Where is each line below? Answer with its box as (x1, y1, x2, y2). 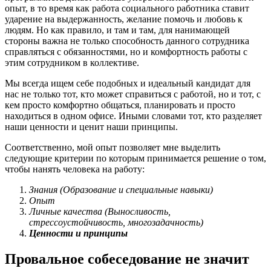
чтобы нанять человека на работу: (5, 164, 145, 175)
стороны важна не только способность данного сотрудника (5, 36, 249, 47)
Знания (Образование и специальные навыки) (29, 184, 213, 195)
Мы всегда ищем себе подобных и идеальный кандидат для (5, 78, 250, 89)
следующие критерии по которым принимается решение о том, (5, 153, 266, 164)
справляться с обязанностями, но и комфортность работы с (5, 47, 247, 57)
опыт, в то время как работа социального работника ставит (5, 3, 249, 14)
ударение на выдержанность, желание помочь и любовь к (5, 14, 243, 25)
